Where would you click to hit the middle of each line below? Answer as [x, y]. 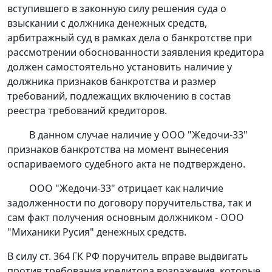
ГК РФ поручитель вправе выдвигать [159, 257]
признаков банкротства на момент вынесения [118, 150]
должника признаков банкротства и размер [112, 82]
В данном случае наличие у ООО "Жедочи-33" [138, 135]
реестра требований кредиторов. [87, 111]
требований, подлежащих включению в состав [119, 96]
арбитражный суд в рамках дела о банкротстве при [130, 38]
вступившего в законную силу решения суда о [117, 9]
